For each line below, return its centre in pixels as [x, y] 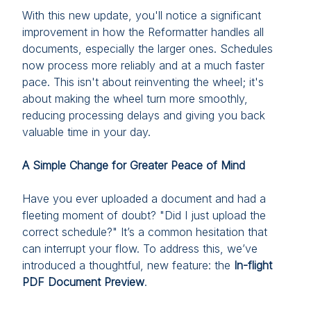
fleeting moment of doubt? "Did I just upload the [144, 215]
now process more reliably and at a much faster [143, 65]
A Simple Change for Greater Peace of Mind [134, 165]
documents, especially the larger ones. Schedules [148, 49]
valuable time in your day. [86, 132]
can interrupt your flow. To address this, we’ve [140, 249]
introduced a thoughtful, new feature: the [128, 265]
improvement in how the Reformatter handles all [143, 32]
